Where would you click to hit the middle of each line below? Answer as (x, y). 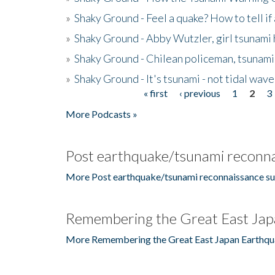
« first (155, 93)
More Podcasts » (102, 114)
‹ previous (199, 93)
